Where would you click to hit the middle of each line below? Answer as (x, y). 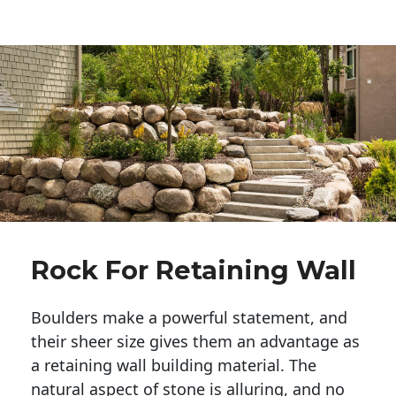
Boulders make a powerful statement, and (189, 317)
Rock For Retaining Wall (194, 270)
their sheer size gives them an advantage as (195, 341)
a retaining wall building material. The (174, 365)
